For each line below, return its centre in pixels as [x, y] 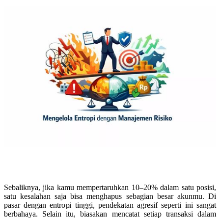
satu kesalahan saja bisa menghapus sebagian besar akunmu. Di [110, 196]
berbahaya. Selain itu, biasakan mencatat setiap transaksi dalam [110, 214]
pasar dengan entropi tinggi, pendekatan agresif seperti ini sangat [110, 205]
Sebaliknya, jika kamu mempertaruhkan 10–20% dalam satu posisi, [110, 187]
